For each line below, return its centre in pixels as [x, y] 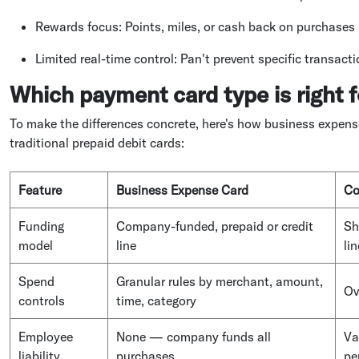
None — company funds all [194, 336]
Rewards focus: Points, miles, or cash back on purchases [195, 26]
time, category [156, 300]
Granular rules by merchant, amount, [220, 281]
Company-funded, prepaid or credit [215, 226]
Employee [46, 336]
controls [42, 300]
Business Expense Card [182, 190]
